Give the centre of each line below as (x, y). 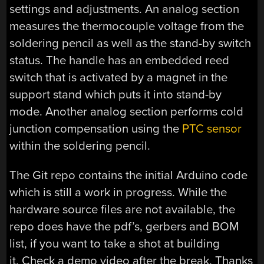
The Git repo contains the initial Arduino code (129, 175)
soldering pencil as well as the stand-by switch (131, 44)
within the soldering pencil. (80, 146)
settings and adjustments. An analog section (125, 9)
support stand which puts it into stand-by (116, 95)
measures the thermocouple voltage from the (127, 27)
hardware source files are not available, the (123, 209)
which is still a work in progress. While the (118, 192)
